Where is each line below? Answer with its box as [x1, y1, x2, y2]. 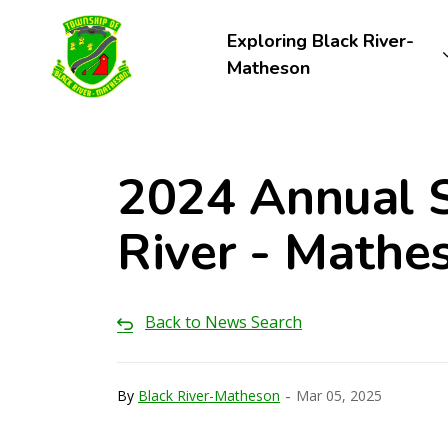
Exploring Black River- [226, 29, 414, 53]
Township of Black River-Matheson [163, 10, 428, 32]
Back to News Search [145, 311, 302, 333]
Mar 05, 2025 [296, 385, 382, 405]
